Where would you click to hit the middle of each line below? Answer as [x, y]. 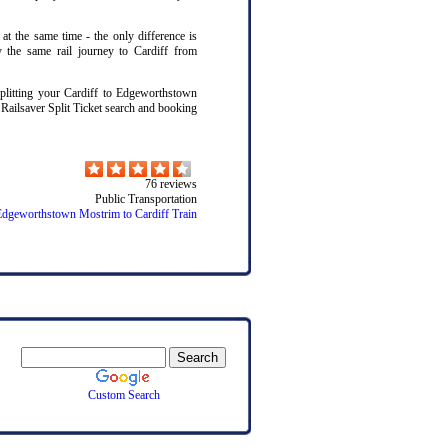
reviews [177, 183]
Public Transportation [146, 198]
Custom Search [123, 395]
